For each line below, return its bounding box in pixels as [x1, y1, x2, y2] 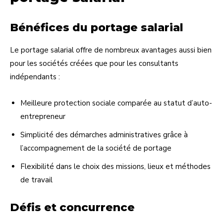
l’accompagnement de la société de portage [20, 143, 171, 153]
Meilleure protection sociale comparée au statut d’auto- [20, 98, 212, 108]
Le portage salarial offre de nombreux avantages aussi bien [10, 45, 212, 55]
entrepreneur [20, 111, 65, 121]
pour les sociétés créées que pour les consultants [10, 58, 178, 68]
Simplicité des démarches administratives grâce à [20, 129, 188, 140]
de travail [20, 174, 53, 185]
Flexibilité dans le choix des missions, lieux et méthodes [20, 161, 211, 171]
